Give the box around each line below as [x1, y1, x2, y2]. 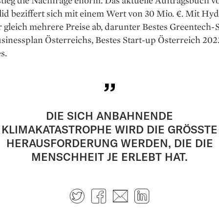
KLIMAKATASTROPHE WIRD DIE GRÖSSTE [1, 123, 218, 136]
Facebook [109, 185, 157, 198]
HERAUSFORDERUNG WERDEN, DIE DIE [6, 136, 213, 150]
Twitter [87, 185, 123, 198]
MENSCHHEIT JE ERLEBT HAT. [31, 150, 188, 163]
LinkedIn [152, 185, 195, 198]
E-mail [130, 185, 163, 198]
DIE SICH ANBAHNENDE [46, 109, 173, 122]
